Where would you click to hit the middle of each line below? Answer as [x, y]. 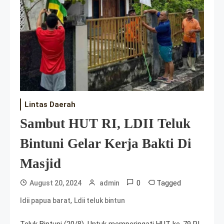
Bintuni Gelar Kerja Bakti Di [106, 144]
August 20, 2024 [55, 183]
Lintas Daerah [50, 105]
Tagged [169, 183]
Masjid [40, 164]
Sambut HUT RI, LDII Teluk [105, 124]
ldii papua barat [45, 201]
